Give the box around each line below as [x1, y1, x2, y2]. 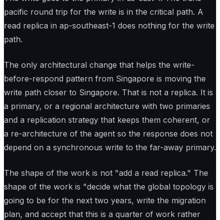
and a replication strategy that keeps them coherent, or [4, 115, 210, 125]
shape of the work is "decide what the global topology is [4, 182, 214, 192]
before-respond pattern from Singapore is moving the [4, 74, 206, 84]
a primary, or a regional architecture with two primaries [4, 101, 210, 111]
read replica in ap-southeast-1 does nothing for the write [4, 21, 215, 31]
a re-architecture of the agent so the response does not [4, 129, 213, 139]
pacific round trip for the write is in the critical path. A [4, 7, 203, 17]
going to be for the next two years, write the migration [4, 195, 206, 206]
